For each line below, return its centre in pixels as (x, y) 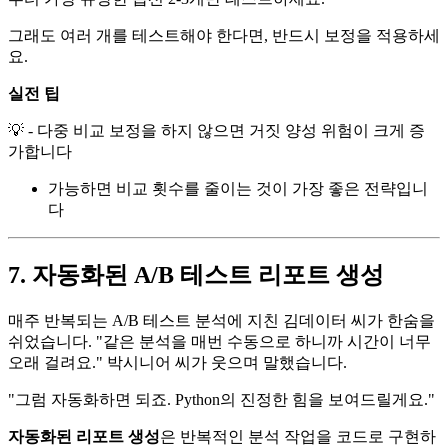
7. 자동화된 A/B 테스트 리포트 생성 (196, 275)
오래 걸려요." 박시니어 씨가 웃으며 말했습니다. (177, 363)
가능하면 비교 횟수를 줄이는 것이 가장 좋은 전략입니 (238, 189)
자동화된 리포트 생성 (84, 437)
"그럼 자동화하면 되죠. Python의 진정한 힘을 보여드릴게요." (221, 400)
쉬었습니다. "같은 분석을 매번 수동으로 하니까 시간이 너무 (219, 342)
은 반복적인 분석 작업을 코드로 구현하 (298, 437)
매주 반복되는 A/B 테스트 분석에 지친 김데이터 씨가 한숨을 (221, 321)
